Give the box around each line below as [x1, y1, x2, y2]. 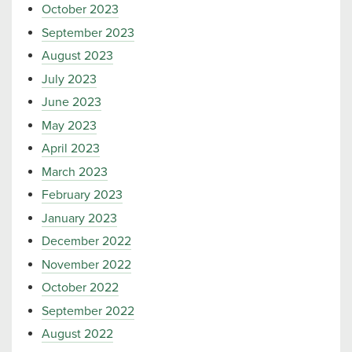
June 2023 [42, 94, 101, 110]
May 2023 [42, 117, 97, 134]
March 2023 [42, 163, 108, 180]
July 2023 [42, 71, 97, 87]
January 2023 [42, 210, 117, 226]
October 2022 [42, 280, 119, 295]
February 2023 [42, 187, 123, 203]
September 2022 [42, 302, 134, 319]
